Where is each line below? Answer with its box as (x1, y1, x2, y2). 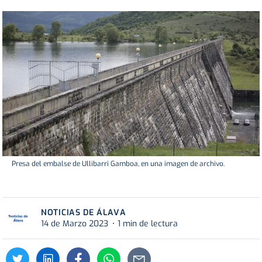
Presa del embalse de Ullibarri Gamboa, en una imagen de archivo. (12, 158, 225, 168)
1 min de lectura (118, 218, 178, 229)
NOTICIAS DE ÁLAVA (41, 206, 126, 218)
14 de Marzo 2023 (41, 218, 108, 229)
